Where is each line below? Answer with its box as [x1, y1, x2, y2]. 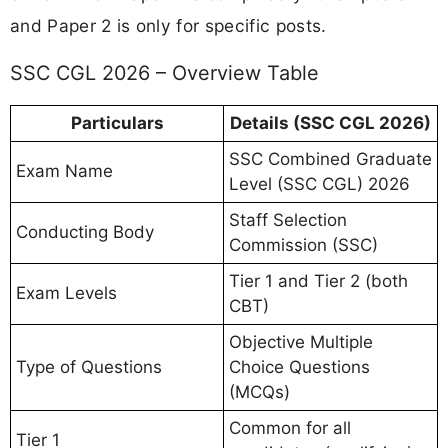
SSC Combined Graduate [229, 148, 432, 169]
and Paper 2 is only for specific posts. [10, 14, 327, 36]
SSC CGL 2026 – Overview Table [10, 60, 319, 85]
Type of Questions [16, 356, 162, 377]
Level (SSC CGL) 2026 [229, 173, 410, 194]
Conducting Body [16, 221, 154, 242]
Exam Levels [16, 282, 117, 303]
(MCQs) [229, 381, 290, 402]
